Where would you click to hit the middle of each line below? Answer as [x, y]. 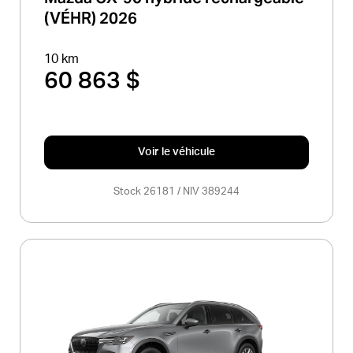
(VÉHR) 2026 [91, 18]
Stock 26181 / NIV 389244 [176, 191]
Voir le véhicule [176, 152]
